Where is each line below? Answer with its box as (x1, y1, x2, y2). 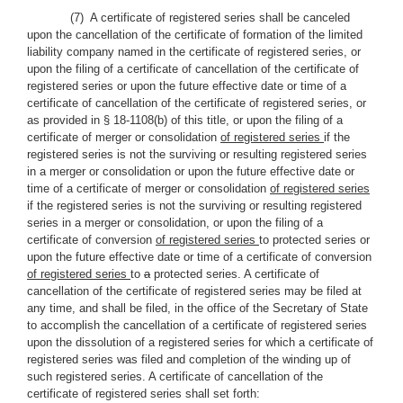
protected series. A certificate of (150, 267, 319, 281)
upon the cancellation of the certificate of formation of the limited (27, 28, 363, 41)
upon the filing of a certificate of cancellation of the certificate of (27, 62, 359, 76)
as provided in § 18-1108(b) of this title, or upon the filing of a (27, 113, 343, 127)
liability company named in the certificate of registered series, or (27, 45, 361, 58)
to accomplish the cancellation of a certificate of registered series (27, 318, 367, 332)
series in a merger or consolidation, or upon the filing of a (27, 216, 323, 229)
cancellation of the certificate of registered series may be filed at (27, 284, 362, 298)
